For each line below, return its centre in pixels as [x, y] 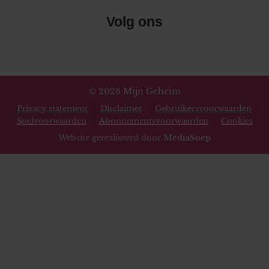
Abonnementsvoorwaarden [153, 121]
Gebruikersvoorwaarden [203, 108]
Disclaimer [121, 108]
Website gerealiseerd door [111, 138]
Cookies [237, 121]
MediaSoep [187, 138]
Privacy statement [52, 108]
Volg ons [134, 21]
